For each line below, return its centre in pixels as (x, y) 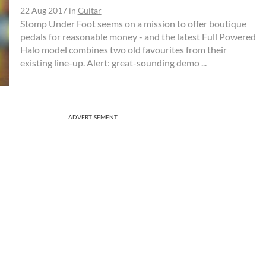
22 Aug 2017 (43, 10)
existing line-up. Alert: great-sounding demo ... (113, 62)
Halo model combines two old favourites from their (123, 49)
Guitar (89, 10)
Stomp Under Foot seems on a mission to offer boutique (133, 23)
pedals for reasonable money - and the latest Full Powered (138, 36)
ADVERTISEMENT (93, 117)
